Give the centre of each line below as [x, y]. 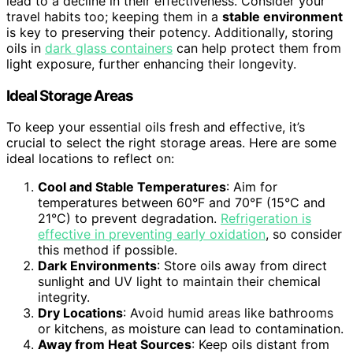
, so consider [304, 234]
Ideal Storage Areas [70, 95]
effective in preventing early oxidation [152, 234]
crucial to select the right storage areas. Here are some [171, 143]
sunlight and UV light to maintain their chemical [179, 282]
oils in [26, 48]
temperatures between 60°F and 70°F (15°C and [182, 203]
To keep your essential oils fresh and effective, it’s [156, 127]
